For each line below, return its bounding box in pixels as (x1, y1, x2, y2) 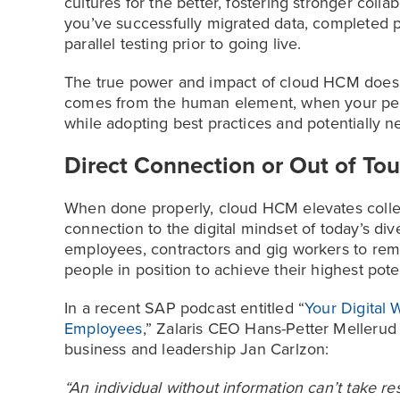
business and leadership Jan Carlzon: (64, 339, 329, 359)
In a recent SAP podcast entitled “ (64, 298, 305, 318)
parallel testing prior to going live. (64, 34, 302, 54)
